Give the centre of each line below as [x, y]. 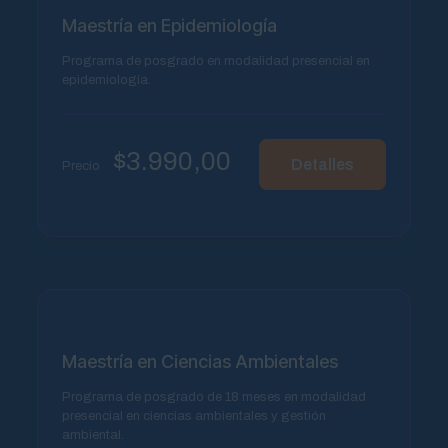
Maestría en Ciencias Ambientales [199, 361]
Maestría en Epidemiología [169, 25]
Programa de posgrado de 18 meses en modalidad [213, 396]
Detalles [323, 164]
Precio [82, 166]
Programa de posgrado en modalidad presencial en [215, 60]
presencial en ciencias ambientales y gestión [193, 415]
